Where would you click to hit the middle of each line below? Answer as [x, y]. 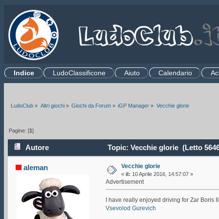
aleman [36, 167]
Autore [37, 147]
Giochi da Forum [91, 105]
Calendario [175, 73]
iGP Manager [134, 105]
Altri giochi [52, 105]
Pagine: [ [19, 131]
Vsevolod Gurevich [131, 208]
